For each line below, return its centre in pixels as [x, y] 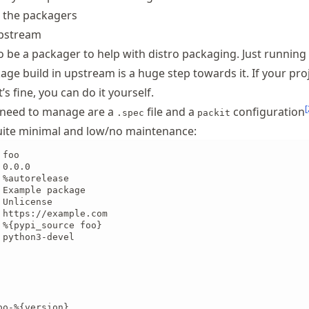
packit [214, 113]
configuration [268, 112]
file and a [171, 112]
